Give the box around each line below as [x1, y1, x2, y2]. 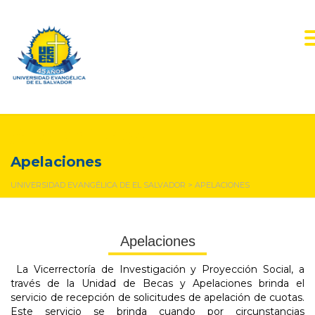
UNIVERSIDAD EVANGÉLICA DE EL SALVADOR [11, 180, 186, 190]
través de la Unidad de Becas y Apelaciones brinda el [11, 277, 304, 290]
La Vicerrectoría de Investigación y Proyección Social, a [15, 263, 304, 276]
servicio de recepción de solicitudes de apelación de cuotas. [11, 291, 304, 304]
